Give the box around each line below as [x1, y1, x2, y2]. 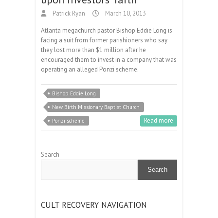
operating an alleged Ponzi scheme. [41, 65, 139, 73]
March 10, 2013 [104, 9, 146, 18]
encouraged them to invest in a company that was [41, 55, 177, 64]
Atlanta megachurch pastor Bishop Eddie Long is [41, 26, 172, 35]
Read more [144, 116, 173, 125]
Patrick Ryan [51, 9, 85, 18]
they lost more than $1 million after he [41, 45, 146, 54]
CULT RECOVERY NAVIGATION [41, 199, 147, 210]
